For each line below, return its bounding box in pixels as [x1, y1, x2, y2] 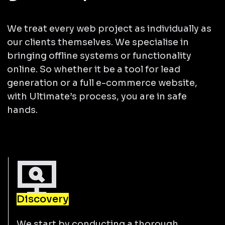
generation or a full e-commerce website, [7, 77, 197, 88]
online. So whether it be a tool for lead [7, 63, 180, 75]
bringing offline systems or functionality [7, 50, 191, 61]
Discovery [17, 192, 69, 205]
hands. [7, 104, 38, 116]
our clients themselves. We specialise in [7, 36, 189, 48]
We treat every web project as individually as [7, 23, 211, 34]
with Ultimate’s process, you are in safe [7, 90, 187, 102]
